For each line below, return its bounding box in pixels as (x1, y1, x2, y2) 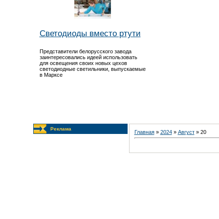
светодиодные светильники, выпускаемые (39, 66, 146, 72)
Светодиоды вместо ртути (39, 28, 141, 38)
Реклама (50, 126, 71, 131)
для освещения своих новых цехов (39, 60, 127, 66)
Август (177, 129, 195, 135)
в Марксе (39, 71, 63, 78)
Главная (134, 129, 154, 135)
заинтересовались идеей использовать (39, 54, 137, 60)
